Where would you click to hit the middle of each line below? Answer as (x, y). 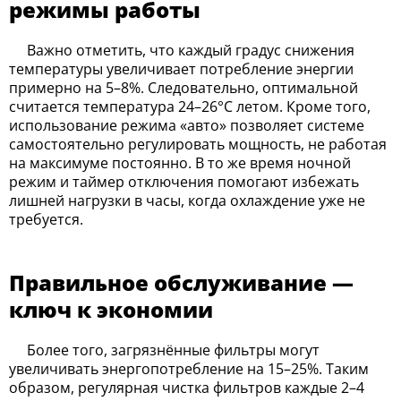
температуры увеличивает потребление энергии (181, 68)
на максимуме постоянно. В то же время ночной (180, 162)
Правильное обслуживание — (181, 282)
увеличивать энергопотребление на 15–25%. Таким (189, 368)
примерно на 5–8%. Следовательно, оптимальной (183, 87)
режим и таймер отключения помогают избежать (184, 181)
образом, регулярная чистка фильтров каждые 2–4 (187, 387)
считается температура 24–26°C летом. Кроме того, (190, 106)
